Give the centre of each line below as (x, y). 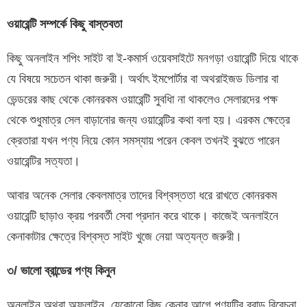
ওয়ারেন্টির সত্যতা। (44, 161)
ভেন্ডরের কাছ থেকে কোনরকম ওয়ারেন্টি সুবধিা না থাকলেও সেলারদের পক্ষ (142, 100)
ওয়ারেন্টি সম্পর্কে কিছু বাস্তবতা (64, 24)
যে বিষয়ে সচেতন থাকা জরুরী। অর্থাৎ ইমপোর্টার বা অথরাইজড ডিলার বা (143, 79)
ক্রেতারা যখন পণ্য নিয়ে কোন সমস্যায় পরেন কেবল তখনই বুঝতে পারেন (143, 141)
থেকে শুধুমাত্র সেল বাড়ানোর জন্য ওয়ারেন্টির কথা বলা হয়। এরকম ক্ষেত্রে (148, 120)
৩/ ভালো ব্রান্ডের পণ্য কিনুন (61, 271)
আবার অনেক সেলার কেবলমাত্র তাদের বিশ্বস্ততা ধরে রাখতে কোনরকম (142, 196)
